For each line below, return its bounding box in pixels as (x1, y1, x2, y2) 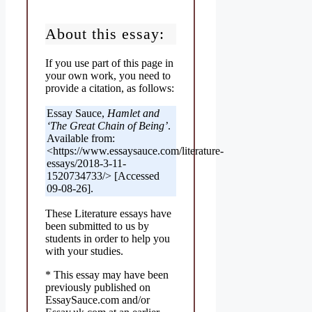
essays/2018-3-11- (47, 157, 126, 170)
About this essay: (45, 24, 164, 42)
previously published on (45, 281, 150, 294)
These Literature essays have (45, 208, 171, 220)
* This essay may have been (45, 269, 169, 281)
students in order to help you (45, 233, 170, 245)
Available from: (47, 132, 115, 145)
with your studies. (45, 245, 123, 258)
